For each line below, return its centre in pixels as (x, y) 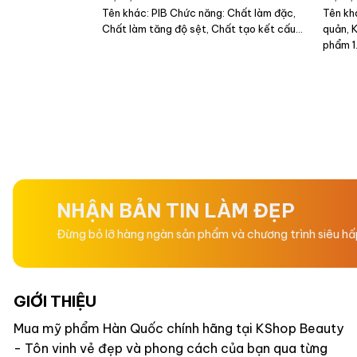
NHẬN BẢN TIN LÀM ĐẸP (176, 210)
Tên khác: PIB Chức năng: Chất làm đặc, (199, 13)
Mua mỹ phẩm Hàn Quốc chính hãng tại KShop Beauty (178, 328)
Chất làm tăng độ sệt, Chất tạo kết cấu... (203, 29)
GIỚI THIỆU (55, 301)
